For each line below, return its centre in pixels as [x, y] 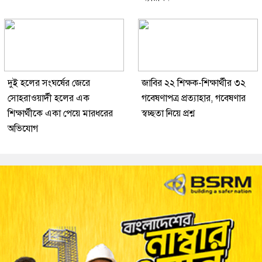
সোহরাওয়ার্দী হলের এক [49, 99]
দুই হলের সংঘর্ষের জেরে [49, 83]
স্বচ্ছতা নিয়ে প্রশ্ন [168, 114]
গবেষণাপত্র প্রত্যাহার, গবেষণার [194, 99]
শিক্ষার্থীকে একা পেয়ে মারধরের [60, 114]
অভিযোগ [23, 129]
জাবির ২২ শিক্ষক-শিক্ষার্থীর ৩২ [194, 83]
